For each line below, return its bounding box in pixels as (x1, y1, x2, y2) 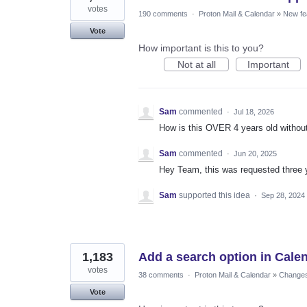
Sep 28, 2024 (261, 191, 305, 200)
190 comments (138, 9, 188, 18)
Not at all (177, 58, 216, 70)
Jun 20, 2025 (234, 149, 277, 158)
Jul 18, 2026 (234, 107, 274, 116)
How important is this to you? (138, 42, 264, 53)
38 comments (138, 271, 184, 280)
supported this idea (179, 191, 252, 201)
